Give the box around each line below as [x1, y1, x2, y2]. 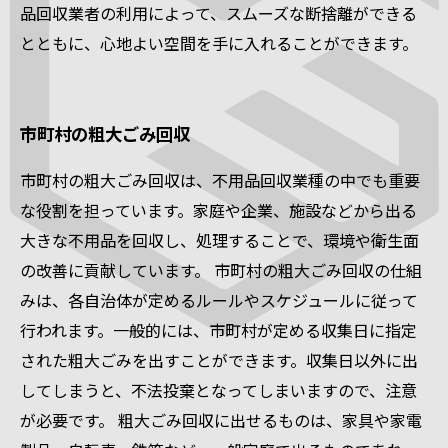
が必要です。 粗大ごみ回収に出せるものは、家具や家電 [20, 408, 422, 432]
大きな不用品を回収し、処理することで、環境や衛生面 [20, 228, 419, 252]
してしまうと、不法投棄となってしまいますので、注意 [20, 378, 417, 402]
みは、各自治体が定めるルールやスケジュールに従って [20, 288, 418, 312]
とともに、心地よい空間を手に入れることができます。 [20, 31, 418, 55]
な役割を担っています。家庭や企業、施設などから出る [20, 198, 417, 222]
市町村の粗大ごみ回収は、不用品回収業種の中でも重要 [20, 168, 420, 192]
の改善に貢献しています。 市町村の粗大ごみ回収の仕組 [20, 258, 422, 282]
